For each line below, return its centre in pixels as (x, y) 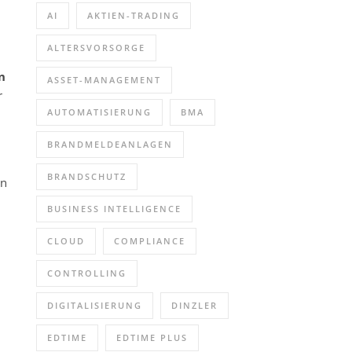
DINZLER (194, 305)
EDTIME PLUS (152, 337)
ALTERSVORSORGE (96, 48)
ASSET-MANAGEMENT (104, 80)
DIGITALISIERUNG (95, 305)
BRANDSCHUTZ (87, 176)
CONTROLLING (87, 273)
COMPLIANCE (150, 241)
